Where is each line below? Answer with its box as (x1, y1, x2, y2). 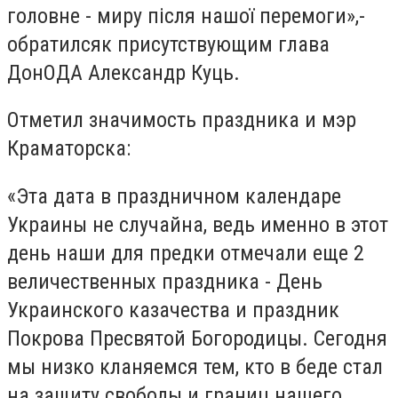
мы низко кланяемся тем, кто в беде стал (7, 354, 383, 379)
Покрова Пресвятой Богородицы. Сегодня (7, 325, 387, 351)
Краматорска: (7, 136, 131, 162)
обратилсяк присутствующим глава (7, 31, 330, 57)
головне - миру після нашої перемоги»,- (7, 3, 365, 28)
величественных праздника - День (7, 268, 322, 294)
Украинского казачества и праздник (7, 297, 339, 322)
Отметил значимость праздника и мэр (7, 107, 356, 133)
